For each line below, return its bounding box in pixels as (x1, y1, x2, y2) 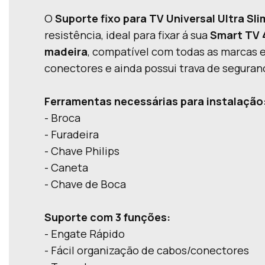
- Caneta (44, 160, 88, 174)
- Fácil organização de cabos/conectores (44, 243, 249, 257)
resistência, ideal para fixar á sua (44, 28, 210, 42)
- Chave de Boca (44, 177, 126, 191)
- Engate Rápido (44, 227, 125, 241)
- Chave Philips (44, 144, 119, 158)
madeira (44, 44, 88, 59)
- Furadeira (44, 127, 99, 141)
